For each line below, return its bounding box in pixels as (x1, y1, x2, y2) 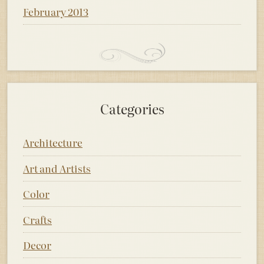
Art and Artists (23, 160, 91, 176)
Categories (100, 100, 164, 119)
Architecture (23, 135, 82, 150)
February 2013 (23, 4, 88, 19)
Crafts (23, 212, 52, 227)
